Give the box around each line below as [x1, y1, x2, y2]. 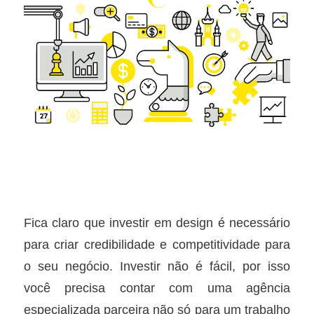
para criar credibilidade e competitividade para [23, 237, 291, 252]
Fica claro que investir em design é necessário [23, 215, 291, 231]
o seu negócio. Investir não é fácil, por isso [23, 259, 291, 274]
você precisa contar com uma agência [23, 280, 291, 296]
